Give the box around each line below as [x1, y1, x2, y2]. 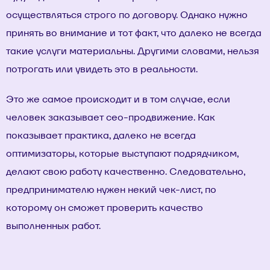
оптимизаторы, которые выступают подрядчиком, [6, 147, 239, 160]
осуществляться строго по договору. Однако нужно [6, 8, 248, 21]
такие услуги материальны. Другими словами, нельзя [6, 45, 259, 57]
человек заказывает [6, 111, 106, 124]
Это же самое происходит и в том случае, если [6, 93, 230, 105]
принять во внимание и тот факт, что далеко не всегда [6, 27, 262, 39]
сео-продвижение [106, 111, 193, 124]
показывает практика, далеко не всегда [6, 129, 196, 142]
